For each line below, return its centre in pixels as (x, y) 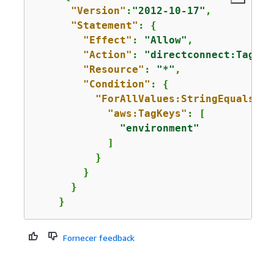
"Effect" (107, 40)
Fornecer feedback (98, 237)
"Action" (107, 54)
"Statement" (104, 25)
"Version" (98, 10)
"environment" (159, 128)
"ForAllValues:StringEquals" (178, 98)
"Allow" (165, 40)
